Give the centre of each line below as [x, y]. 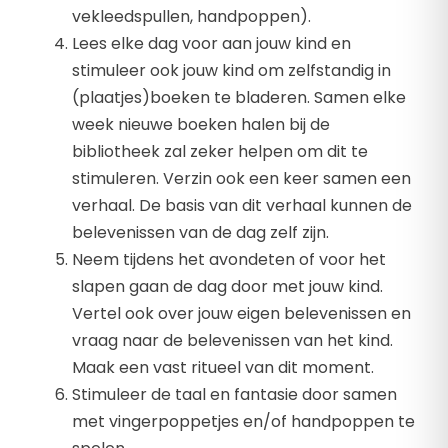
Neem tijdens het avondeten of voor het [229, 260]
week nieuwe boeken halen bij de [201, 125]
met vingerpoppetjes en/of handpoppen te [243, 422]
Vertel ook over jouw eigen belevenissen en [241, 314]
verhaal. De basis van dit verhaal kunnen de [242, 206]
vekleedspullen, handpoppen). [191, 17]
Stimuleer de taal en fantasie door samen [234, 395]
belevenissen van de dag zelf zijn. [200, 233]
